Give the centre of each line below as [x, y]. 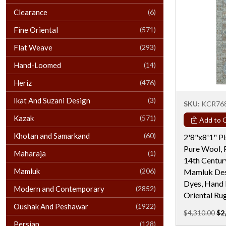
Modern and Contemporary [59, 188]
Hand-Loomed [37, 65]
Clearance [31, 12]
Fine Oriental [36, 30]
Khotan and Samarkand [52, 135]
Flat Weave [33, 47]
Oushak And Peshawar [51, 206]
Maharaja [30, 153]
